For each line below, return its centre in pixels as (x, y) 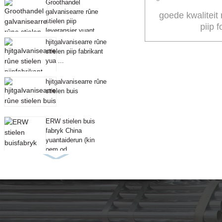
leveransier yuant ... (74, 31)
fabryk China (63, 131)
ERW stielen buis (70, 121)
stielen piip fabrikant (74, 52)
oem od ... (60, 150)
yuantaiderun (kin (70, 140)
